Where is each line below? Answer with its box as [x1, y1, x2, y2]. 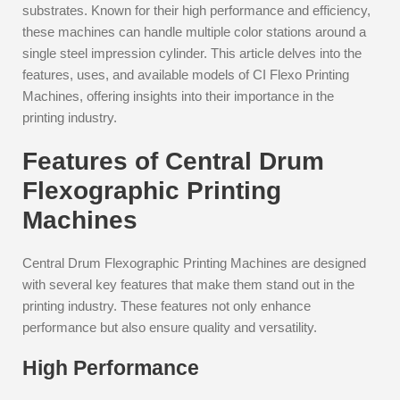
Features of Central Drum [22, 147, 324, 175]
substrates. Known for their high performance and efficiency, [22, 3, 371, 18]
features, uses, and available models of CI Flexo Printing [22, 67, 349, 82]
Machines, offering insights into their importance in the [22, 88, 334, 104]
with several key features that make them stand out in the [22, 277, 354, 292]
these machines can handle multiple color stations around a [22, 24, 366, 39]
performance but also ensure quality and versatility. [22, 320, 317, 335]
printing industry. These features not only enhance [22, 298, 311, 313]
